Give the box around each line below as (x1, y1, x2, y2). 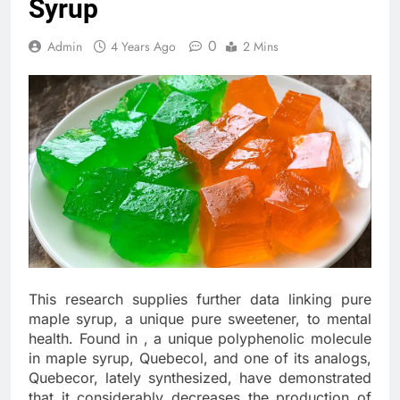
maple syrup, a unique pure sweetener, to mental (29, 310, 371, 329)
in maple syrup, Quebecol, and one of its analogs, (29, 349, 371, 368)
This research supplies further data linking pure (29, 290, 371, 309)
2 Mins (243, 37, 279, 56)
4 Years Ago (111, 37, 176, 56)
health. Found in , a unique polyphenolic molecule (29, 329, 371, 348)
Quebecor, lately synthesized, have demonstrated (29, 369, 371, 387)
